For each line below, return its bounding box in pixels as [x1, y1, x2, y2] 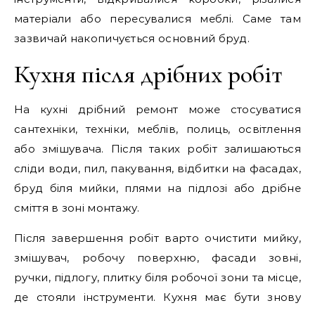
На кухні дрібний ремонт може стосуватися [14, 103, 301, 116]
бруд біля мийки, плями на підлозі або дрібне [14, 181, 301, 195]
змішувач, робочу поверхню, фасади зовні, [14, 251, 301, 264]
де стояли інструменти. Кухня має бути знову [14, 290, 301, 304]
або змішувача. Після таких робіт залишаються [14, 142, 301, 155]
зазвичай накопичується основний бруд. [14, 32, 250, 45]
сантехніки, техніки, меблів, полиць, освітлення [14, 122, 301, 136]
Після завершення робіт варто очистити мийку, [14, 231, 301, 245]
